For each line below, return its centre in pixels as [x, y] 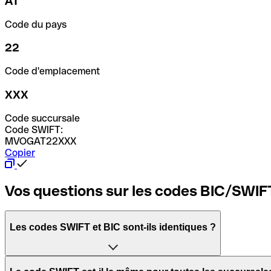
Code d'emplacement [53, 71]
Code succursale [42, 118]
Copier [20, 152]
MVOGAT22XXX [41, 141]
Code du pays [36, 24]
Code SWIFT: [34, 129]
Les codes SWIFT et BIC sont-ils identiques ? [113, 227]
